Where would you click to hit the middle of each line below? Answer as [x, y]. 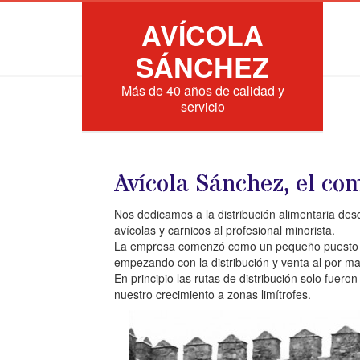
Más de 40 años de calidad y [202, 90]
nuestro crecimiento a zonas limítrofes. [213, 294]
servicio [202, 106]
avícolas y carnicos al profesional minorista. [225, 230]
